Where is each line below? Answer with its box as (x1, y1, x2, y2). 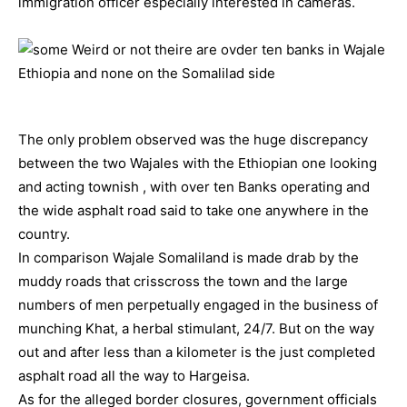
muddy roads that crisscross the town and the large (18, 273, 348, 290)
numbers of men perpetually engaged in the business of (18, 296, 378, 313)
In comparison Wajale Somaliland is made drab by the (18, 249, 359, 266)
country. (18, 225, 70, 243)
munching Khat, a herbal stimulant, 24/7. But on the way (18, 320, 374, 337)
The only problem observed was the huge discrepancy (18, 131, 368, 148)
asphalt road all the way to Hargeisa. (18, 367, 250, 384)
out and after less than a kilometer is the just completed (18, 343, 375, 361)
